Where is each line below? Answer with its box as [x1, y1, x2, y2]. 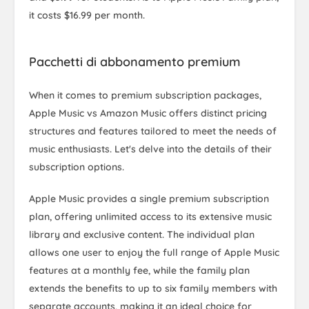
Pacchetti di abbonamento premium [29, 54, 241, 70]
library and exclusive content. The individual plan [29, 228, 255, 241]
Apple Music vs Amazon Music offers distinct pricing [29, 107, 267, 119]
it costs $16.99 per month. [29, 9, 145, 21]
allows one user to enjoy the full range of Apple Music [29, 246, 279, 259]
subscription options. [29, 161, 124, 173]
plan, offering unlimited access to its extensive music [29, 210, 272, 223]
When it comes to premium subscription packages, [29, 89, 261, 101]
